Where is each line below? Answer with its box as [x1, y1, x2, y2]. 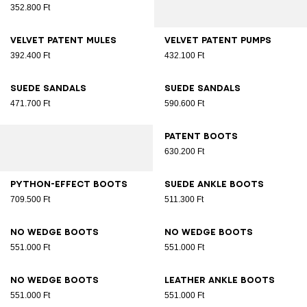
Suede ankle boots [164, 180, 264, 189]
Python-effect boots [10, 180, 127, 189]
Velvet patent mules [10, 36, 116, 45]
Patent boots [164, 132, 238, 141]
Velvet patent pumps [164, 36, 271, 45]
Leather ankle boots [164, 275, 275, 285]
